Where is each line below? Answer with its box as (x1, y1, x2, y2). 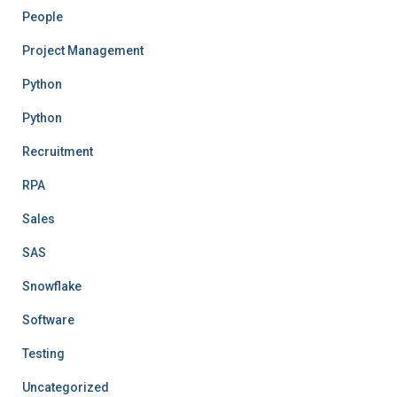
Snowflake (22, 279, 82, 293)
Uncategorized (22, 380, 109, 394)
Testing (22, 346, 65, 361)
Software (22, 313, 74, 327)
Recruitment (22, 144, 93, 159)
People (22, 10, 63, 24)
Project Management (22, 43, 144, 58)
